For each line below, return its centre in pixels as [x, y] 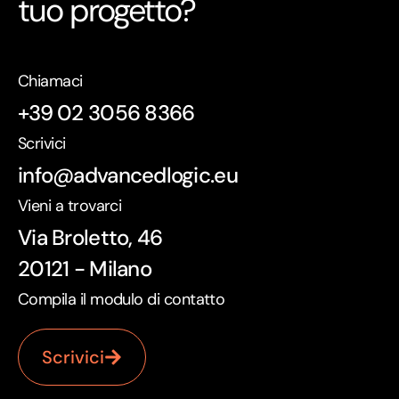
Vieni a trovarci [70, 206]
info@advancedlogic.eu [128, 175]
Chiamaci [50, 81]
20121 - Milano [85, 269]
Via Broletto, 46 [90, 238]
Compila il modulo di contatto [122, 300]
